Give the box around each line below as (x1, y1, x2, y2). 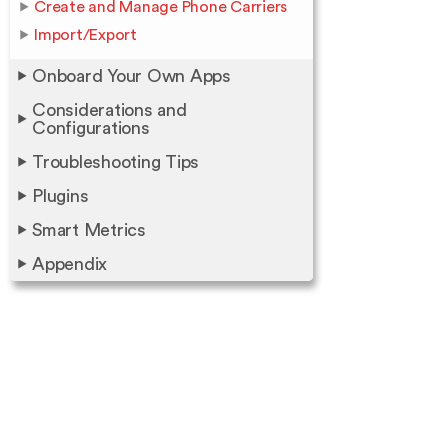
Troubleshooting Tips (32, 153, 199, 171)
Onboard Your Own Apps (32, 67, 231, 85)
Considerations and (32, 101, 187, 119)
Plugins (32, 187, 89, 205)
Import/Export (34, 27, 137, 43)
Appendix (32, 255, 107, 273)
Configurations (32, 119, 150, 137)
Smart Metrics (32, 221, 146, 239)
